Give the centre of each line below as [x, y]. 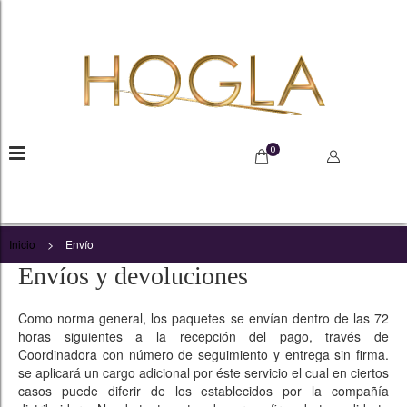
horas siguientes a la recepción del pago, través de [203, 336]
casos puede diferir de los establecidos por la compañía [203, 391]
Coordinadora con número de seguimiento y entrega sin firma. [203, 354]
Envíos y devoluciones [133, 276]
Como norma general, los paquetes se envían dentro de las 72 [203, 318]
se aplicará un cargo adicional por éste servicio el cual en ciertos [203, 372]
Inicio [22, 244]
